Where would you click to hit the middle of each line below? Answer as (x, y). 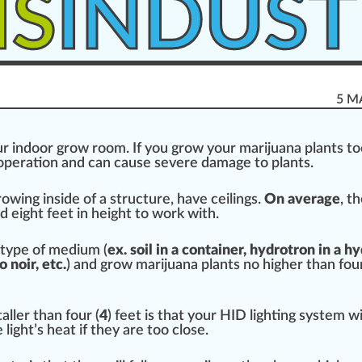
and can (86, 164)
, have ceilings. (217, 200)
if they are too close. (142, 331)
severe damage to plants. (232, 164)
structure (140, 200)
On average (302, 200)
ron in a (319, 251)
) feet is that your (164, 316)
